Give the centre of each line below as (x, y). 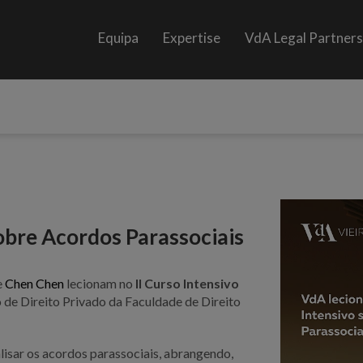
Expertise (192, 38)
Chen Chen (35, 283)
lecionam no (100, 283)
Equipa (119, 38)
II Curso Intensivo (188, 283)
